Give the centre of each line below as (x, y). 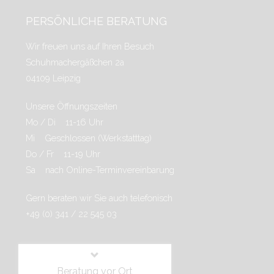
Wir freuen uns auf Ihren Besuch (90, 46)
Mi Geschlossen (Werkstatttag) (89, 138)
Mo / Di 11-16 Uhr (65, 122)
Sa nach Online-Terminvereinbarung (100, 170)
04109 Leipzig (53, 78)
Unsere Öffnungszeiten (72, 106)
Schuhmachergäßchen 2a (75, 62)
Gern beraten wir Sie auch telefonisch (99, 198)
